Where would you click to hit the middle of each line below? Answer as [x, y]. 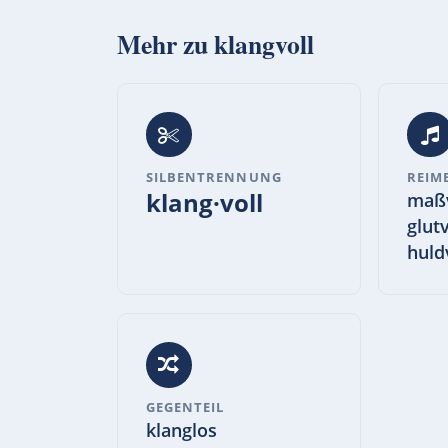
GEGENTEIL [185, 406]
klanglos [181, 429]
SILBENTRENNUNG [214, 176]
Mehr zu [165, 43]
